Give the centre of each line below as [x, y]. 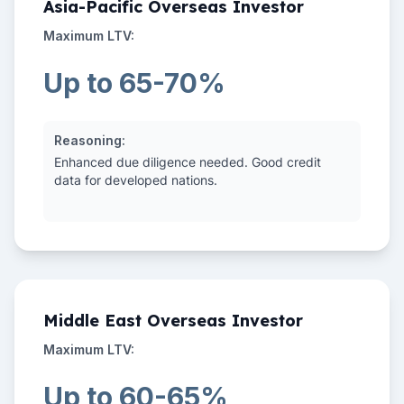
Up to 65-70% [134, 83]
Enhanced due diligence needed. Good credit [188, 162]
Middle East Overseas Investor [173, 321]
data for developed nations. [136, 180]
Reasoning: [90, 140]
